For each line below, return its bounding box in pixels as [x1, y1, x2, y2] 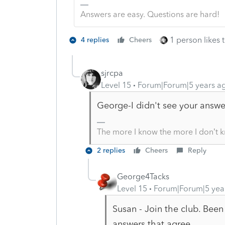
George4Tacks [117, 171, 169, 181]
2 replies [97, 146, 125, 155]
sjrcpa [101, 68, 123, 78]
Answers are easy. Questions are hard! [80, 9, 219, 19]
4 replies [81, 35, 109, 44]
